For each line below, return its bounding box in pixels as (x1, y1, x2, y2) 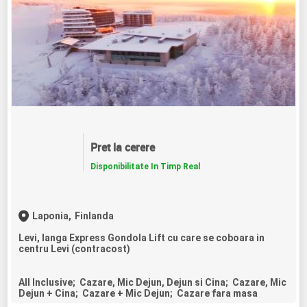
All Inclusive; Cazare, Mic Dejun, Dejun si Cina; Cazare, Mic (19, 276, 287, 288)
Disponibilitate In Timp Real (90, 161, 200, 171)
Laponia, (32, 210, 72, 221)
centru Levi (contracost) (19, 243, 131, 254)
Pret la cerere (90, 139, 155, 155)
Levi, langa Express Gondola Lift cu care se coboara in (19, 232, 265, 243)
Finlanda (75, 210, 114, 221)
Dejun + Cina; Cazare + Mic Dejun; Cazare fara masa (19, 287, 258, 299)
